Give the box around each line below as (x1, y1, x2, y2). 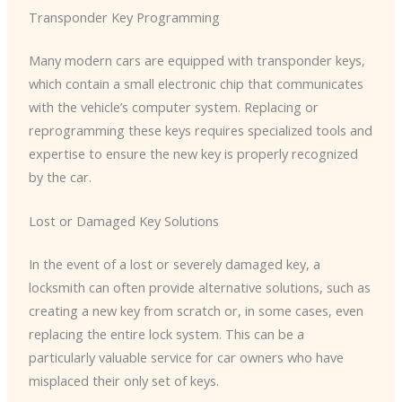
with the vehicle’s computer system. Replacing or (28, 97, 319, 116)
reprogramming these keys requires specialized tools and (28, 120, 372, 139)
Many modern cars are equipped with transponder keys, (28, 50, 365, 69)
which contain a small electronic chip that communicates (28, 74, 363, 92)
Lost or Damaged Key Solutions (28, 212, 219, 231)
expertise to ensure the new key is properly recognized (28, 144, 358, 162)
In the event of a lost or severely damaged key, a (28, 254, 320, 273)
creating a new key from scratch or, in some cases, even (28, 301, 363, 319)
